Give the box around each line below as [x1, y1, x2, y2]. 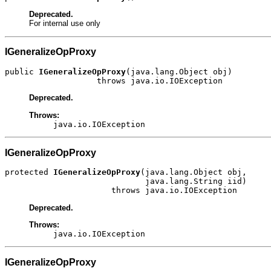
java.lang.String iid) [5, 177, 247, 186]
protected [5, 168, 53, 177]
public [5, 67, 39, 76]
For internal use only [29, 19, 100, 28]
